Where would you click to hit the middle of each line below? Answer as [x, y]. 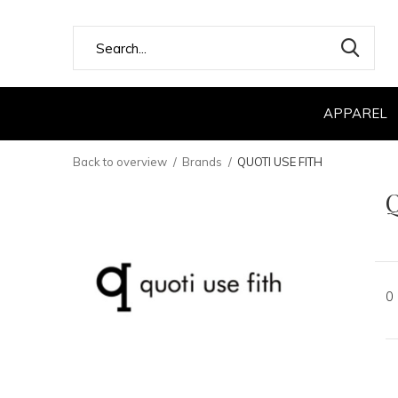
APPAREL [355, 113]
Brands [202, 162]
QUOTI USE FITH [280, 162]
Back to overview [120, 162]
